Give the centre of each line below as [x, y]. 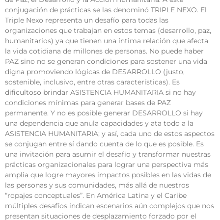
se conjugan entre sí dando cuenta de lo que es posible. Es [104, 144]
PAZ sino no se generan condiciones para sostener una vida [106, 62]
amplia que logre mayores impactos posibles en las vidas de [108, 175]
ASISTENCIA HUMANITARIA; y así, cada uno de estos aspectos [110, 134]
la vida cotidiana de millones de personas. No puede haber [104, 51]
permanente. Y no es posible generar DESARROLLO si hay [104, 113]
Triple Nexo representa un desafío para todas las [87, 20]
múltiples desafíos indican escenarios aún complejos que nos [110, 206]
